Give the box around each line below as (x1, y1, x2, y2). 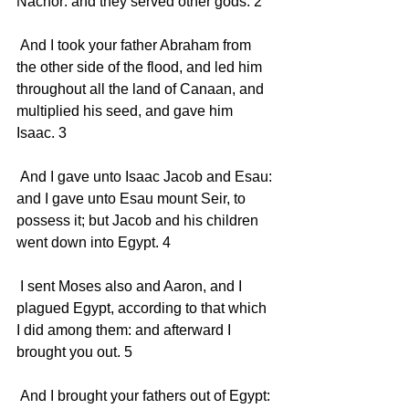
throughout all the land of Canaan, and (16, 80, 267, 97)
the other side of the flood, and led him (16, 58, 266, 75)
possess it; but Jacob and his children (16, 212, 262, 228)
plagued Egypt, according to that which (16, 299, 270, 316)
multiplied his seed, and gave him (16, 102, 236, 119)
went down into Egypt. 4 (16, 234, 174, 250)
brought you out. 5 (16, 343, 136, 360)
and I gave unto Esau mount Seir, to (16, 190, 249, 206)
